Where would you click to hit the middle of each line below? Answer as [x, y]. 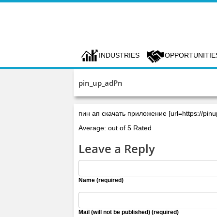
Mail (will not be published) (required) [129, 212]
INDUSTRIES [119, 55]
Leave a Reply [117, 148]
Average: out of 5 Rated [115, 128]
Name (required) [101, 180]
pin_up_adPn [101, 83]
